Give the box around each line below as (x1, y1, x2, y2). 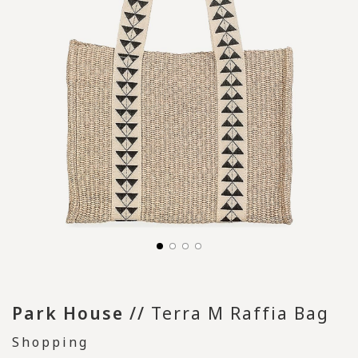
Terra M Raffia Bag (151, 302, 329, 324)
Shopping (12, 333, 89, 351)
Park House (12, 302, 124, 324)
